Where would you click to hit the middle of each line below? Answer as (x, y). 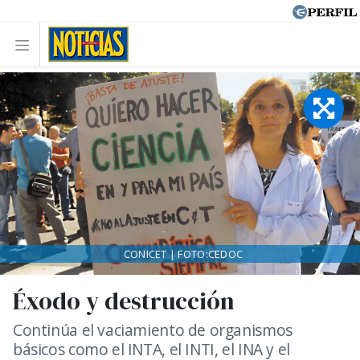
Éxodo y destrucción (124, 301)
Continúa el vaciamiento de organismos (153, 330)
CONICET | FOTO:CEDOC (183, 254)
